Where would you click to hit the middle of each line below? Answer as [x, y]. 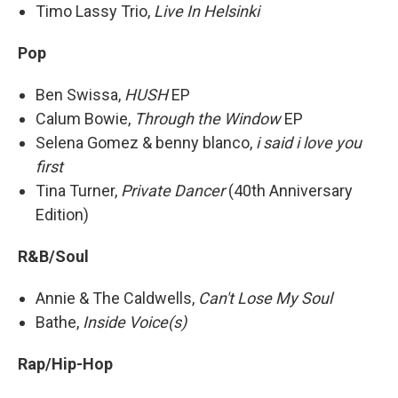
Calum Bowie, [85, 118]
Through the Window [207, 118]
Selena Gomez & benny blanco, [146, 142]
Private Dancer [173, 190]
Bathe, [59, 322]
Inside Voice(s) [135, 322]
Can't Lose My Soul [265, 298]
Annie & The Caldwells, [117, 298]
